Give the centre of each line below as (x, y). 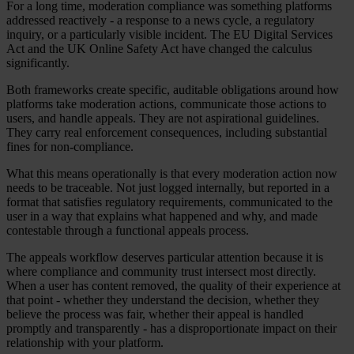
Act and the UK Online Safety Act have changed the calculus (159, 49)
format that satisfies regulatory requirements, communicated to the (169, 202)
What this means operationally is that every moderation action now (172, 173)
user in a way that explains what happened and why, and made (162, 216)
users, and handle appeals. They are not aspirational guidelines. (163, 118)
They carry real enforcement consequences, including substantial (167, 132)
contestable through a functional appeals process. (128, 230)
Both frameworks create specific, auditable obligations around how (173, 90)
